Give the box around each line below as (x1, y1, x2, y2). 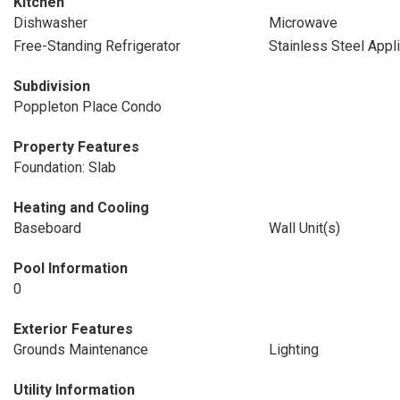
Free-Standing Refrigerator (13, 37, 180, 54)
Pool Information (13, 260, 128, 277)
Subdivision (13, 78, 90, 95)
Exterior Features (13, 321, 133, 337)
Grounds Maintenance (13, 341, 148, 358)
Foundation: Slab (13, 159, 116, 176)
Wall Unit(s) (268, 220, 340, 237)
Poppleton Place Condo (13, 98, 162, 115)
